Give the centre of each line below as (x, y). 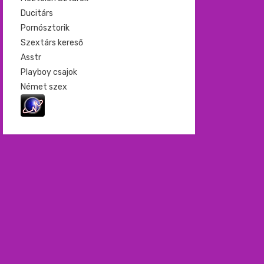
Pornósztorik (45, 28)
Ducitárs (37, 13)
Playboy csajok (49, 72)
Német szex (44, 87)
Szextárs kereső (52, 43)
